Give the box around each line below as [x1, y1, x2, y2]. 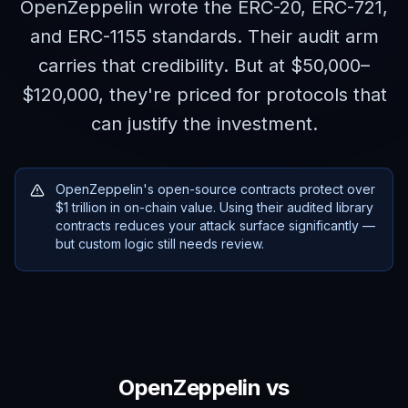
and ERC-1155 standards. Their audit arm [29, 25, 379, 47]
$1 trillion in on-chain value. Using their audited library [56, 199, 373, 215]
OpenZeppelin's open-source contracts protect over [56, 181, 375, 197]
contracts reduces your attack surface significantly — [56, 218, 375, 233]
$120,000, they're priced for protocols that [21, 84, 387, 106]
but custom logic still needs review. [56, 236, 264, 251]
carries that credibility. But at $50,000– [38, 55, 370, 76]
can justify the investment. [90, 113, 318, 135]
